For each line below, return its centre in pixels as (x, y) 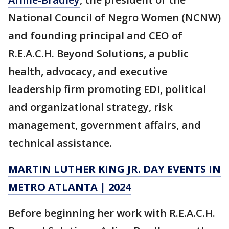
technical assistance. (60, 143)
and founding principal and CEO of (95, 35)
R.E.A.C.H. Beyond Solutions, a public (98, 53)
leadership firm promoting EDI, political (107, 89)
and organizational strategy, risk (90, 107)
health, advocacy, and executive (88, 71)
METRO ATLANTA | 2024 (70, 187)
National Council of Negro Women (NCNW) (114, 17)
